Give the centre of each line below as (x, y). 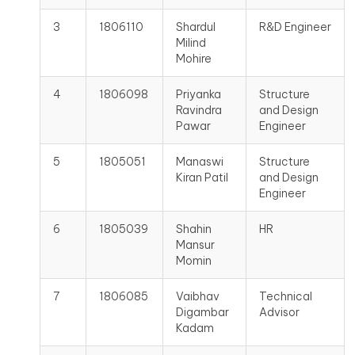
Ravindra (199, 110)
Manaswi (200, 162)
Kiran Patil (202, 177)
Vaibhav (198, 296)
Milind (191, 43)
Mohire (194, 59)
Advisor (279, 312)
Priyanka (198, 94)
